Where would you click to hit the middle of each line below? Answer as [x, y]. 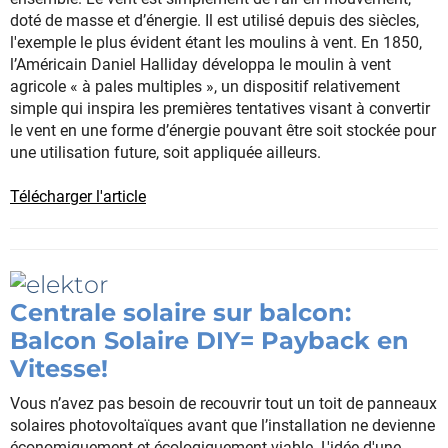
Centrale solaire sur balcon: [180, 313]
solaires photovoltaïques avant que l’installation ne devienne [222, 426]
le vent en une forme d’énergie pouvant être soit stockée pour [223, 130]
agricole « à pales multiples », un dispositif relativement [205, 86]
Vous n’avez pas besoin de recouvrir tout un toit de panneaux [223, 404]
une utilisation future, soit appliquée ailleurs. [165, 152]
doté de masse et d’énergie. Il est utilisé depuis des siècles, [214, 20]
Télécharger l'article [78, 196]
